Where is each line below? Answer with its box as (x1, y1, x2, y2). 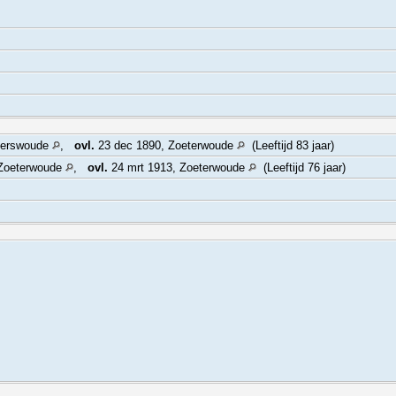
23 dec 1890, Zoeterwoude (95, 139, 237, 153)
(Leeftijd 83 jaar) (245, 139, 338, 153)
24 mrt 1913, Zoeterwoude (108, 161, 248, 175)
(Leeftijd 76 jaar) (256, 161, 349, 175)
